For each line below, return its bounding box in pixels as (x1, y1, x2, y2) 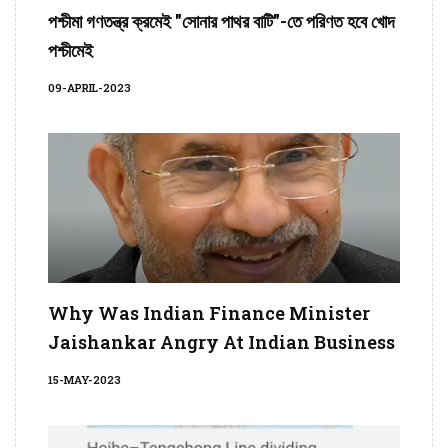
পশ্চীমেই (48, 38, 93, 63)
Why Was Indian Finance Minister (48, 301, 370, 326)
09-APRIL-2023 (48, 80, 131, 96)
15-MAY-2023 (48, 372, 121, 388)
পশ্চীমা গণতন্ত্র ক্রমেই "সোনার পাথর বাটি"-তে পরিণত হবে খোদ (48, 9, 395, 34)
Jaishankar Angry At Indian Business (48, 330, 395, 355)
